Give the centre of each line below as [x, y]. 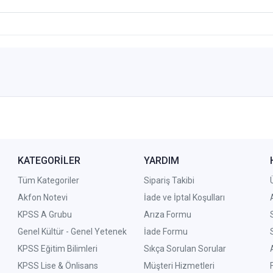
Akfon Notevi [43, 198]
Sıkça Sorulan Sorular [185, 249]
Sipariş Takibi [169, 181]
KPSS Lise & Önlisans [58, 266]
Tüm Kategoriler [49, 181]
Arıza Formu [167, 215]
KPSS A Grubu [45, 215]
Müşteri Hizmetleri [179, 266]
